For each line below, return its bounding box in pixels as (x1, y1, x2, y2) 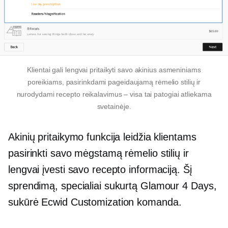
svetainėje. (97, 102, 131, 110)
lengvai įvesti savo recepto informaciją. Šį (8, 163, 192, 175)
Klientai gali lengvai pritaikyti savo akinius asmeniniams (27, 65, 201, 74)
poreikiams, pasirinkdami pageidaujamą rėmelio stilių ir (27, 77, 201, 86)
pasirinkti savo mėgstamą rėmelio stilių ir (8, 147, 189, 159)
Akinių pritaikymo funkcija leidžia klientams (8, 131, 196, 142)
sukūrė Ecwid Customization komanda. (8, 196, 182, 208)
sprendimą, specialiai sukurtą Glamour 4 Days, (8, 180, 217, 191)
